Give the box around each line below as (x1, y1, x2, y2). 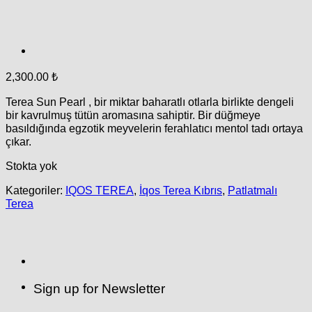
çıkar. (6, 134, 31, 148)
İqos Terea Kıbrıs (139, 184, 222, 197)
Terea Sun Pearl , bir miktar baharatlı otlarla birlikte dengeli (6, 95, 294, 108)
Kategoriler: (6, 184, 65, 197)
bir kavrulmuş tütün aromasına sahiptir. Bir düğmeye (6, 108, 260, 121)
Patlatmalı (228, 184, 277, 197)
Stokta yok (6, 159, 57, 173)
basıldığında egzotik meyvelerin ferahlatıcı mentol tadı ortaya (6, 121, 303, 134)
